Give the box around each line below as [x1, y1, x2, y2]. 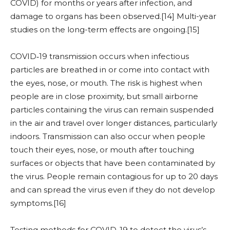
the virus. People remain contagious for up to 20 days [10, 171, 218, 181]
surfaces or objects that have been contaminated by [10, 158, 215, 168]
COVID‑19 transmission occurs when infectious [10, 51, 189, 61]
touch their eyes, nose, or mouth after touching [10, 145, 194, 155]
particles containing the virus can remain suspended [10, 105, 214, 114]
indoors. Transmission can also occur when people [10, 131, 205, 141]
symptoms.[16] [10, 198, 66, 208]
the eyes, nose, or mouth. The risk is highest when [10, 78, 202, 88]
